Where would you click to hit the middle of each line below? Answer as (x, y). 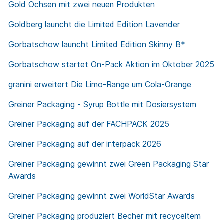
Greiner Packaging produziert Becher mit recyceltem (105, 216)
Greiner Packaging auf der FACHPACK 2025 (89, 124)
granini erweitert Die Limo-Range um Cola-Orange (100, 84)
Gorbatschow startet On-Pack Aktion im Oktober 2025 (111, 64)
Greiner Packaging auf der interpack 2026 (85, 144)
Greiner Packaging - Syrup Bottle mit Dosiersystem (102, 104)
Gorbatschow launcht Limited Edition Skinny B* (97, 45)
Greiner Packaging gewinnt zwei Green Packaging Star (109, 164)
